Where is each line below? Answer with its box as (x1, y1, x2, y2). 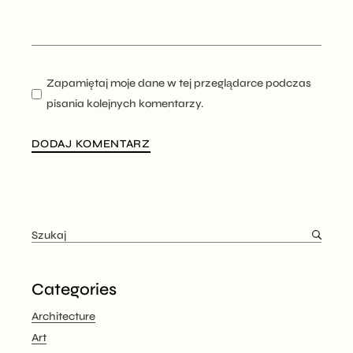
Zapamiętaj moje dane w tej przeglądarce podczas (46, 76, 312, 90)
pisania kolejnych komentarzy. (46, 96, 204, 110)
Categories (32, 279, 117, 299)
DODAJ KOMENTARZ (32, 136, 150, 150)
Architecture (32, 309, 96, 323)
